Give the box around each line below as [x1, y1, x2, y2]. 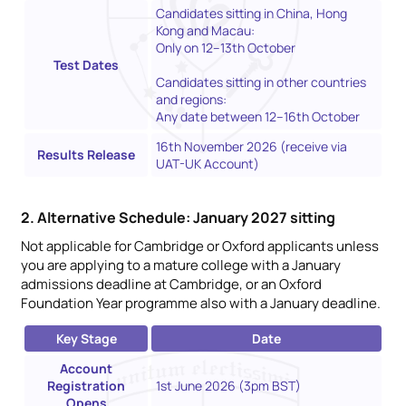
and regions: [156, 90, 227, 108]
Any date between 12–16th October [156, 107, 360, 125]
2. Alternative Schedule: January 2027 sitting [21, 207, 335, 227]
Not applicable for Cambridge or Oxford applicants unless [21, 236, 379, 256]
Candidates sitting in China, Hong [156, 4, 347, 22]
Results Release [37, 145, 135, 163]
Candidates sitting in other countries [156, 72, 366, 91]
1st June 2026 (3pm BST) [156, 376, 301, 394]
